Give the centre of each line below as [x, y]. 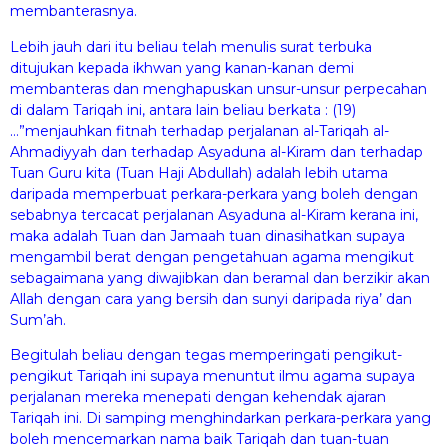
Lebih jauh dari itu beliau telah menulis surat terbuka [191, 46]
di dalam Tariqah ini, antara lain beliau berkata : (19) [183, 109]
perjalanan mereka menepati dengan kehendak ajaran [198, 396]
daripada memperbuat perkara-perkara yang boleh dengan [214, 193]
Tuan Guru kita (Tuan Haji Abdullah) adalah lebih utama [199, 172]
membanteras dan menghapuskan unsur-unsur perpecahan [218, 88]
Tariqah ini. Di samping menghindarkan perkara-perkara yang [220, 417]
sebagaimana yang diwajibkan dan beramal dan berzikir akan [220, 277]
